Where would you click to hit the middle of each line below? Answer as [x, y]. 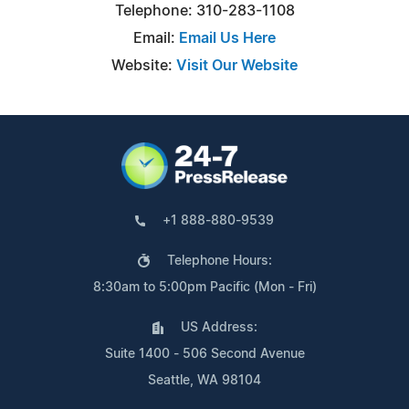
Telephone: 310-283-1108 [204, 10]
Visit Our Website [237, 65]
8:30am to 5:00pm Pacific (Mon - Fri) [204, 287]
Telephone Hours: [219, 261]
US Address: [219, 327]
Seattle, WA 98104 [204, 380]
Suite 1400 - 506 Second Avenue [204, 354]
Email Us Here [227, 38]
